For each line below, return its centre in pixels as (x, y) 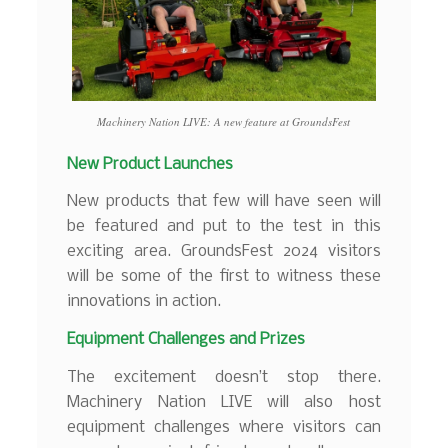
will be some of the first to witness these (224, 277)
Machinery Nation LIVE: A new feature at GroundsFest (224, 121)
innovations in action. (144, 302)
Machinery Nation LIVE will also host (224, 402)
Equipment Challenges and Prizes (186, 339)
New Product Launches (150, 164)
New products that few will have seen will (224, 202)
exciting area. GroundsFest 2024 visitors (224, 252)
